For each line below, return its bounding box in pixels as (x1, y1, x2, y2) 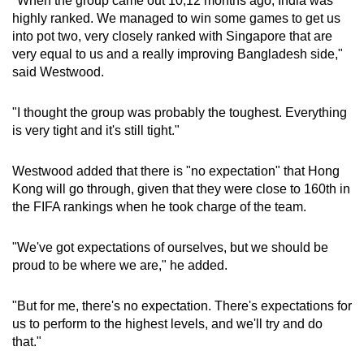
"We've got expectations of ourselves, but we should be (12, 240, 328, 255)
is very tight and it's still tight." (12, 123, 180, 138)
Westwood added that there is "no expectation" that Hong (12, 164, 340, 179)
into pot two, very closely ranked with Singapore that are (12, 29, 332, 44)
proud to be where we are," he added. (12, 258, 227, 273)
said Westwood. (12, 65, 104, 80)
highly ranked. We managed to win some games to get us (12, 11, 340, 26)
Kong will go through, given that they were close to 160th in (12, 182, 350, 197)
